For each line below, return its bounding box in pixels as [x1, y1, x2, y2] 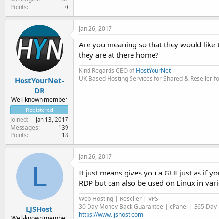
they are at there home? [79, 49, 159, 60]
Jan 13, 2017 [36, 116, 68, 123]
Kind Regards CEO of [79, 66, 136, 75]
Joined [10, 115, 27, 124]
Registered [25, 106, 53, 113]
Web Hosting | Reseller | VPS [79, 195, 158, 203]
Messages [10, 123, 38, 131]
